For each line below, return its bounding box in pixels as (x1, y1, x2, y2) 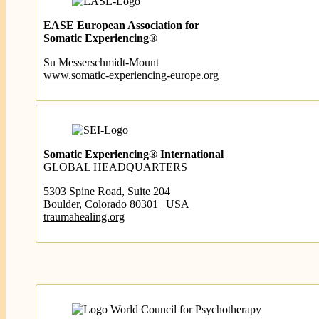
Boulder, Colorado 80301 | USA (43, 198, 189, 210)
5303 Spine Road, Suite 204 (43, 185, 170, 197)
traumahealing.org (43, 211, 125, 223)
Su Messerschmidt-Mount (43, 56, 159, 68)
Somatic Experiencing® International (43, 148, 224, 160)
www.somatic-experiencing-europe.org (43, 69, 219, 81)
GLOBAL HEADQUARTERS (43, 161, 187, 173)
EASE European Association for (43, 19, 199, 31)
